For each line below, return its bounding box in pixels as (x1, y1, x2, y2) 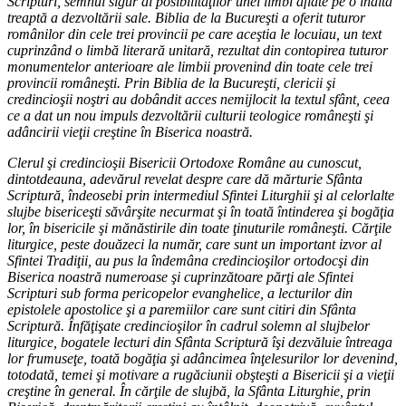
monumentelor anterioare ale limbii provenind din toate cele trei (7, 59, 372, 75)
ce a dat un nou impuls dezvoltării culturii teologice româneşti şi (7, 108, 373, 124)
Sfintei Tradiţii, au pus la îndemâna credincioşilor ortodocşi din (7, 253, 369, 269)
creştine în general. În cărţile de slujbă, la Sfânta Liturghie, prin (7, 383, 371, 400)
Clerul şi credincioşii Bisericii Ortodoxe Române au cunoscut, (7, 155, 362, 171)
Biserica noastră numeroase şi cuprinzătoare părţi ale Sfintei (7, 269, 353, 285)
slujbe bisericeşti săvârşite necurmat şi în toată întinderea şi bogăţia (7, 204, 394, 220)
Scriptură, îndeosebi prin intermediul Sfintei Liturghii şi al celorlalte (7, 188, 394, 204)
